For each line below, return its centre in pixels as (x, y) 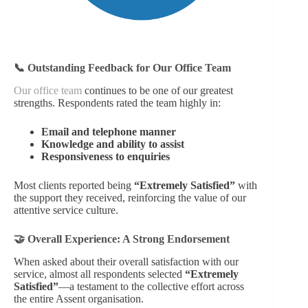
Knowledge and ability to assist (113, 144)
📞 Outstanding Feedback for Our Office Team (122, 67)
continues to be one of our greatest (157, 90)
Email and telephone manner (109, 131)
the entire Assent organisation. (79, 298)
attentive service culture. (66, 210)
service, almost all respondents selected (99, 274)
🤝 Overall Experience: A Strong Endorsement (122, 239)
